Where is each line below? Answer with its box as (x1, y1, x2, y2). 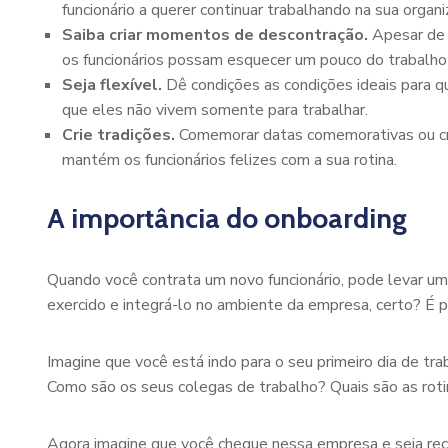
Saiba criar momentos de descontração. (62, 24, 372, 46)
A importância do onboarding (47, 201, 407, 235)
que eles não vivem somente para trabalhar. (62, 99, 368, 121)
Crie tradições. (62, 124, 175, 146)
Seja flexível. (62, 74, 162, 96)
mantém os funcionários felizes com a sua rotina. (62, 149, 397, 171)
